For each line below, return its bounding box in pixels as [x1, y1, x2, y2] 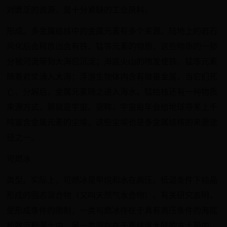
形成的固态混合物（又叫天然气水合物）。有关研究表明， [7, 191, 218, 200]
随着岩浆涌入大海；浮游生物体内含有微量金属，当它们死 [7, 72, 218, 81]
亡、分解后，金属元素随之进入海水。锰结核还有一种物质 [7, 88, 218, 96]
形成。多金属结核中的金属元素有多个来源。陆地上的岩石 [7, 27, 218, 35]
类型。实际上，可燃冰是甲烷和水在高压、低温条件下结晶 [7, 176, 218, 184]
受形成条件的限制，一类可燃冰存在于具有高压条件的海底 [7, 206, 218, 215]
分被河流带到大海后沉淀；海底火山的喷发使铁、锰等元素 [7, 57, 218, 66]
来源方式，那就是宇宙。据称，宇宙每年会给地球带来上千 [7, 103, 218, 111]
